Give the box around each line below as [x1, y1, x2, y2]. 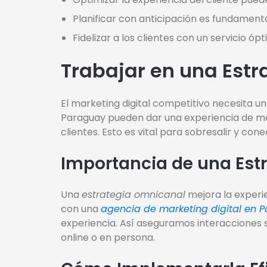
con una [61, 202, 101, 216]
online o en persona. [61, 231, 155, 245]
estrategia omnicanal [82, 188, 185, 202]
